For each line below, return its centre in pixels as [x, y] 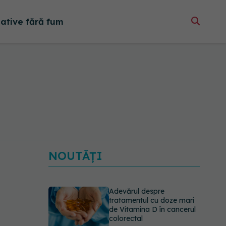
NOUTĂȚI [75, 156]
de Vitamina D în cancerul [152, 209]
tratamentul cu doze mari [152, 200]
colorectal [126, 218]
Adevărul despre [137, 191]
